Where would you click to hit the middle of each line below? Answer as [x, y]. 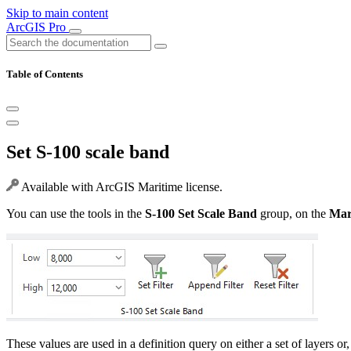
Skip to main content [57, 13]
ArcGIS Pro [38, 27]
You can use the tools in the [76, 214]
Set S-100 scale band [88, 152]
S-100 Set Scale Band [201, 214]
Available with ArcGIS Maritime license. [121, 187]
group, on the [293, 214]
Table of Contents [45, 74]
